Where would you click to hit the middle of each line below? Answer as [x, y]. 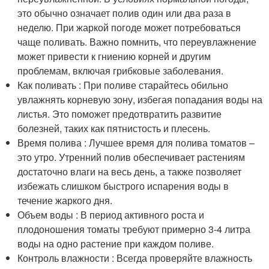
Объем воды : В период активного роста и [111, 214]
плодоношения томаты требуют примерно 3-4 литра [134, 229]
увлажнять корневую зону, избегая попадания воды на [140, 99]
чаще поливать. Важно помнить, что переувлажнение [137, 41]
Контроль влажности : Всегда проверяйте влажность [135, 258]
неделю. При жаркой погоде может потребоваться [129, 27]
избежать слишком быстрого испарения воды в [123, 186]
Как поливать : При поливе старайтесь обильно [123, 85]
